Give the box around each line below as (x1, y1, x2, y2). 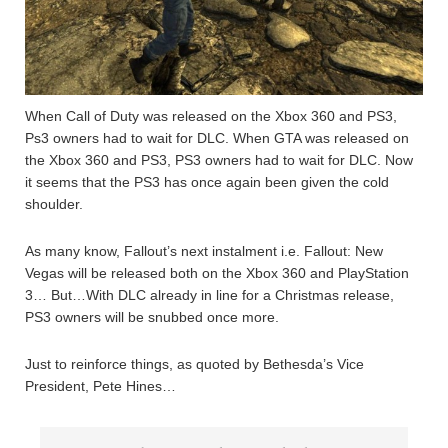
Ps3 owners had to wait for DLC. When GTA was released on (25, 130, 409, 147)
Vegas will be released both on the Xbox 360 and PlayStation (25, 265, 409, 282)
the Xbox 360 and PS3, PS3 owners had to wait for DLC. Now (25, 152, 413, 169)
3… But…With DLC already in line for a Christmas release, (25, 287, 394, 304)
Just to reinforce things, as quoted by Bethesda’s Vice (25, 356, 364, 373)
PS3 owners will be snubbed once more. (25, 309, 279, 326)
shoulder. (25, 196, 83, 213)
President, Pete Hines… (25, 378, 176, 395)
